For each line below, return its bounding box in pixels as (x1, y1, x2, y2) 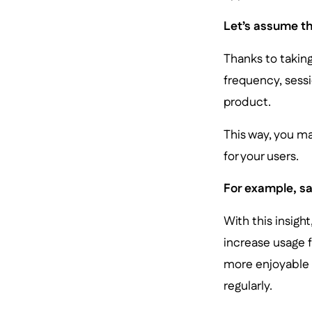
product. (223, 93, 271, 111)
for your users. (223, 147, 299, 165)
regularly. (223, 276, 272, 295)
